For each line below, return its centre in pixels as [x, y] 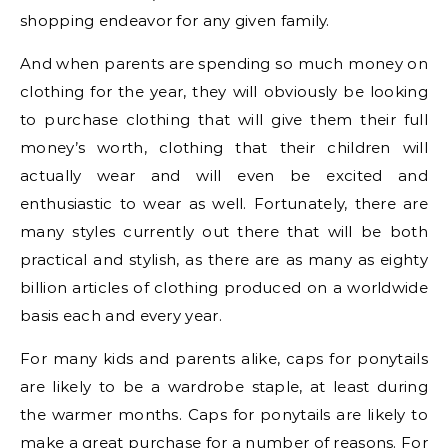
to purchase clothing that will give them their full [224, 120]
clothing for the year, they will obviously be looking [224, 92]
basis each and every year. [121, 316]
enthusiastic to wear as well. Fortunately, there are [224, 204]
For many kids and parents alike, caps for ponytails [224, 359]
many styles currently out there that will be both [224, 232]
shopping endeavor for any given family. [175, 21]
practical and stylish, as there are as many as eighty [224, 260]
